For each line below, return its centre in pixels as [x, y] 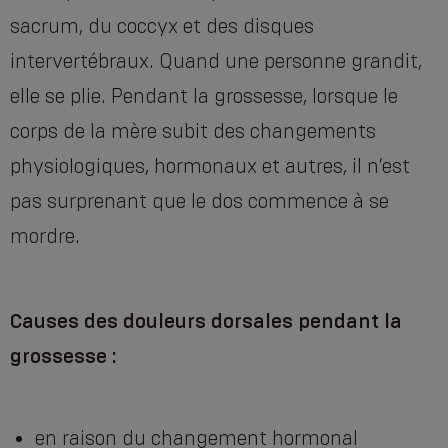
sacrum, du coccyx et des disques [162, 26]
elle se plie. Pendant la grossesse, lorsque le [204, 96]
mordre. [45, 236]
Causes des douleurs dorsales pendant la [206, 321]
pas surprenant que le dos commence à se [199, 201]
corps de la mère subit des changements [193, 131]
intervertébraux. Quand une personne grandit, [216, 61]
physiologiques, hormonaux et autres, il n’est [210, 166]
